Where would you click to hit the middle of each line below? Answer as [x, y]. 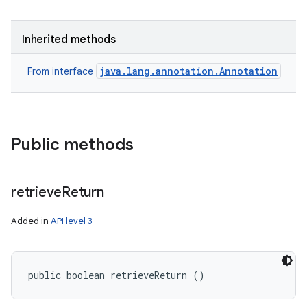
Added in [31, 221]
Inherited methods [69, 40]
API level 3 [72, 221]
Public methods [72, 145]
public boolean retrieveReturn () [116, 275]
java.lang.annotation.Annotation [188, 71]
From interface [62, 71]
